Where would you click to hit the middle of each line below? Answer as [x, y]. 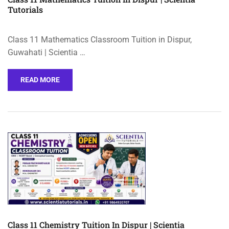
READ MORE [40, 79]
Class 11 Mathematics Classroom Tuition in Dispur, [100, 39]
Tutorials [25, 9]
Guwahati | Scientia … [47, 52]
